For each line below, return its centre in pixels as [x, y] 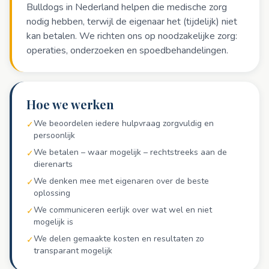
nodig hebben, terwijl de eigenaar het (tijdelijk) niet [132, 22]
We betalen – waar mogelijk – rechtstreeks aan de [130, 152]
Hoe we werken [70, 104]
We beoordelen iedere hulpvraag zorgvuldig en [124, 123]
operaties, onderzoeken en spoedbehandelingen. [127, 50]
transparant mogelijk [73, 251]
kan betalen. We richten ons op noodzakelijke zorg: [132, 36]
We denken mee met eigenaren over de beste [121, 181]
